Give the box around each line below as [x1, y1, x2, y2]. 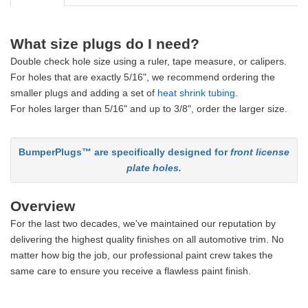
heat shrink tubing [157, 87, 235, 98]
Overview [10, 197, 75, 214]
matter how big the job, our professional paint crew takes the [10, 249, 273, 261]
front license [230, 146, 289, 157]
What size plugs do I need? [10, 35, 199, 52]
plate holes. [126, 162, 181, 173]
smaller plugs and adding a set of [10, 87, 157, 98]
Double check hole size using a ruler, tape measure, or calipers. [10, 55, 287, 67]
